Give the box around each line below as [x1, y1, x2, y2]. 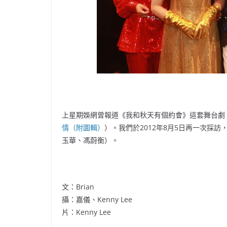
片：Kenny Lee [62, 207, 111, 217]
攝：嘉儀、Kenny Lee [62, 195, 132, 205]
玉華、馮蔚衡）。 [62, 135, 119, 145]
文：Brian [62, 182, 94, 192]
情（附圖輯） [62, 123, 104, 133]
